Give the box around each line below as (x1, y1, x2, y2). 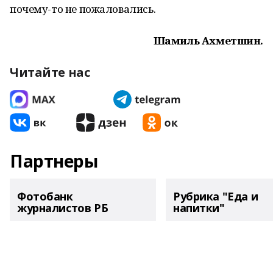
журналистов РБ (17, 200, 108, 215)
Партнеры (10, 149, 98, 172)
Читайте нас (10, 64, 90, 80)
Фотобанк (17, 189, 73, 204)
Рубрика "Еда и (173, 189, 258, 204)
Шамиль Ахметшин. (153, 34, 263, 48)
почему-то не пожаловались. (10, 2, 156, 16)
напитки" (173, 200, 225, 215)
